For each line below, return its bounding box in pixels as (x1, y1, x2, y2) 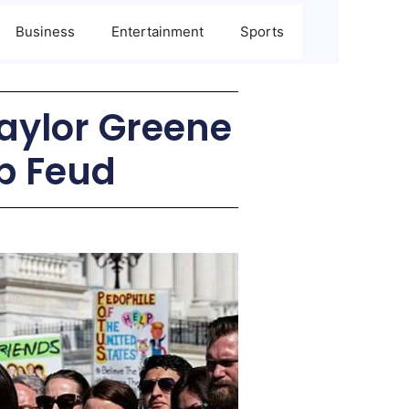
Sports (240, 23, 284, 40)
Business (16, 23, 75, 40)
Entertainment (111, 23, 204, 40)
